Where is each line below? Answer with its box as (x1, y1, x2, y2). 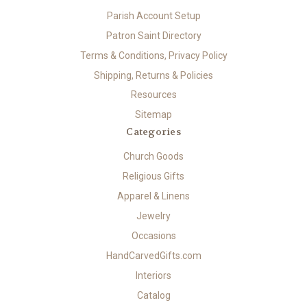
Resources (130, 89, 177, 101)
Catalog (136, 290, 171, 302)
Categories (126, 125, 181, 138)
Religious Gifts (123, 171, 184, 182)
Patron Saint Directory (106, 29, 201, 41)
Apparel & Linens (117, 191, 190, 202)
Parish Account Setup (106, 10, 201, 21)
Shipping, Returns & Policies (94, 69, 213, 81)
